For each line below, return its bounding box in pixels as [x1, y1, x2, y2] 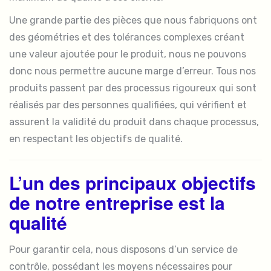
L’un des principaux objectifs [9, 169, 256, 195]
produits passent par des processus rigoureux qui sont [9, 82, 256, 94]
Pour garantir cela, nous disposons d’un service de [9, 244, 238, 255]
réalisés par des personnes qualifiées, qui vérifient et [9, 99, 247, 111]
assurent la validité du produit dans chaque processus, [9, 116, 259, 128]
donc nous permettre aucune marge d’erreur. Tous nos [9, 65, 256, 77]
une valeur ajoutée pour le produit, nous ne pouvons [9, 48, 246, 60]
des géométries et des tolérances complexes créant [9, 31, 244, 43]
